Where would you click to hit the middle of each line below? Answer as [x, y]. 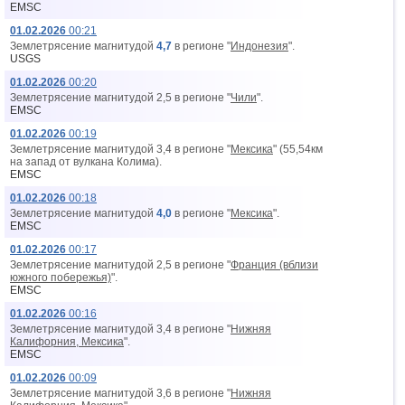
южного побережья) [61, 278]
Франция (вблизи [274, 265]
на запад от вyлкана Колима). [86, 162]
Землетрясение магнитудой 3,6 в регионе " [120, 393]
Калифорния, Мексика [67, 342]
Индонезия [259, 46]
